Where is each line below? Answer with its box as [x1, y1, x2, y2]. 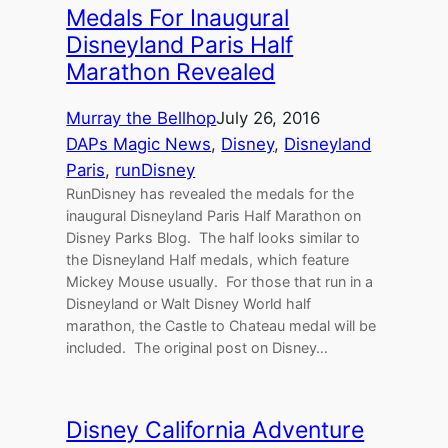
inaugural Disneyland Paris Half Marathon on [66, 207, 362, 225]
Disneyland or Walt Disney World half [66, 295, 312, 313]
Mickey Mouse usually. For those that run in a [66, 273, 374, 291]
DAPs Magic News [66, 134, 212, 155]
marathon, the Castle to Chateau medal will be [66, 317, 377, 335]
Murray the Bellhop [66, 108, 217, 129]
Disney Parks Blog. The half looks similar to [66, 229, 361, 247]
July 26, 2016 [216, 108, 321, 129]
